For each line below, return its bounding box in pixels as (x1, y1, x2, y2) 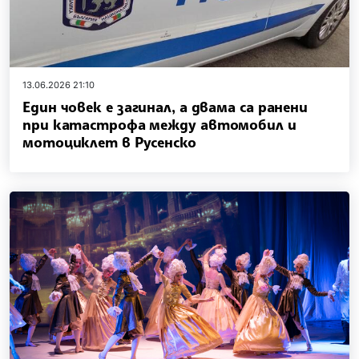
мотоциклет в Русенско (22, 133, 196, 151)
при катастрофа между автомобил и (22, 115, 296, 134)
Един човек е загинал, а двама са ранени (22, 98, 309, 116)
